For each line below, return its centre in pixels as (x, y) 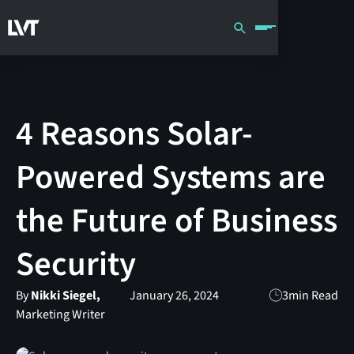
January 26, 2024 (174, 295)
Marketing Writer (60, 314)
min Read (314, 295)
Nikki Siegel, (65, 295)
